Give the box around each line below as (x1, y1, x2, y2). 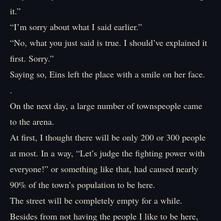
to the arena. (10, 115, 54, 127)
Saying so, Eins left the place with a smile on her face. (10, 68, 205, 80)
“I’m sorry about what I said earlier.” (10, 21, 142, 33)
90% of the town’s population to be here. (10, 179, 155, 190)
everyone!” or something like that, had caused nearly (10, 163, 198, 175)
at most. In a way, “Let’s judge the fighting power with (10, 147, 205, 159)
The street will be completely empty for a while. (10, 194, 183, 206)
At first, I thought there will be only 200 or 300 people (10, 131, 206, 143)
